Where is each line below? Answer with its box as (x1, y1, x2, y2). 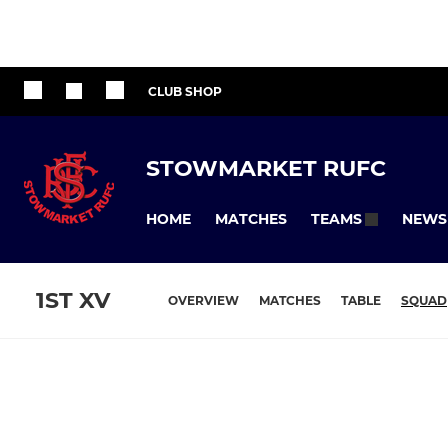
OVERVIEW (168, 293, 239, 309)
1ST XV (36, 287, 110, 315)
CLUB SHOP (148, 84, 222, 99)
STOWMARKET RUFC (146, 154, 386, 182)
